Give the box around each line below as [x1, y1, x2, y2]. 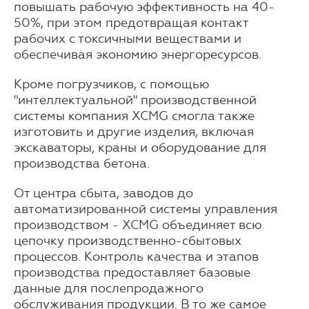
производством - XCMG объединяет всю [14, 217, 261, 233]
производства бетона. [14, 156, 150, 172]
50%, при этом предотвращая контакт [14, 15, 248, 31]
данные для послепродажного [14, 281, 203, 297]
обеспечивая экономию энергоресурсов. [14, 47, 261, 63]
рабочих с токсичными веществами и [14, 31, 241, 47]
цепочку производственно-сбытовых [14, 233, 241, 249]
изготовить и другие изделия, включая [14, 124, 254, 140]
